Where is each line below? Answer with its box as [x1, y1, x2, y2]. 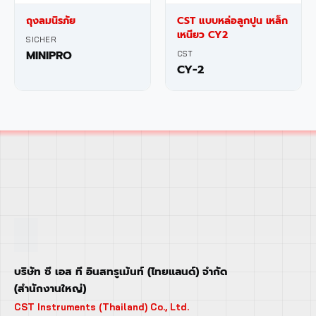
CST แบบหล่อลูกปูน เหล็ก [177, 13, 288, 28]
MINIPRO [26, 47, 72, 64]
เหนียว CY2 [177, 28, 228, 42]
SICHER [26, 35, 56, 44]
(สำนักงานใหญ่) [14, 281, 86, 296]
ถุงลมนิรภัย [26, 13, 75, 28]
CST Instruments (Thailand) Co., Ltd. [14, 301, 189, 312]
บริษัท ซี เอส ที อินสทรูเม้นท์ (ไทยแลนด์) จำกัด [14, 264, 227, 279]
